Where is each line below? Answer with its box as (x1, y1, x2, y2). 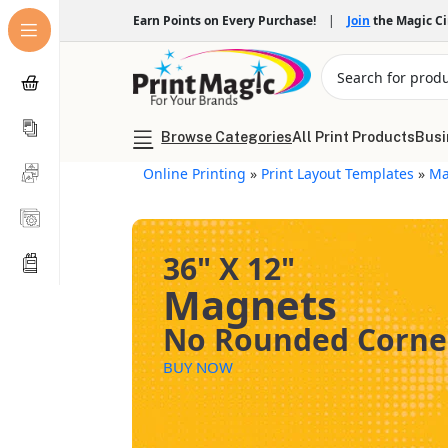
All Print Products (292, 129, 416, 145)
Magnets (163, 277, 338, 332)
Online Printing (143, 164, 247, 183)
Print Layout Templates (261, 164, 415, 183)
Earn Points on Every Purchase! (133, 11, 323, 29)
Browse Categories (161, 129, 293, 145)
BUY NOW (163, 357, 234, 377)
